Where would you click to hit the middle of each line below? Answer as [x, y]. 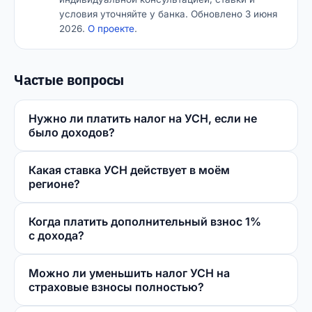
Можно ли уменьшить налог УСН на [129, 273]
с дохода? [56, 236]
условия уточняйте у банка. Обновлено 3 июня [168, 14]
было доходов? [72, 133]
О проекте [111, 29]
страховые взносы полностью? [116, 287]
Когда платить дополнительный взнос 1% [145, 222]
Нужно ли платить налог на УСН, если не [143, 119]
